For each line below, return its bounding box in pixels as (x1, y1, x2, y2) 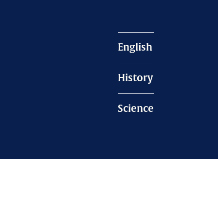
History (117, 72, 153, 84)
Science (117, 103, 154, 115)
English (117, 41, 152, 54)
